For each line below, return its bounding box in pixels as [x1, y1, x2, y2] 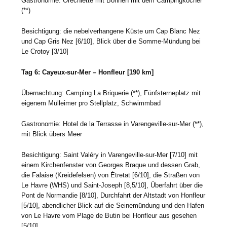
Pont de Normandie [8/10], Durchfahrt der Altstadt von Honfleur [21, 191, 206, 199]
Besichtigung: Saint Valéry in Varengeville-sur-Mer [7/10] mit [21, 150, 198, 159]
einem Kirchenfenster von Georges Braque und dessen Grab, [21, 161, 201, 169]
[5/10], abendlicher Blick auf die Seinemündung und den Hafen [21, 201, 205, 209]
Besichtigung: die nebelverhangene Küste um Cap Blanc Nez [21, 27, 201, 35]
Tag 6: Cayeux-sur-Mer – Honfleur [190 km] [21, 68, 154, 76]
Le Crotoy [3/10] [21, 47, 69, 55]
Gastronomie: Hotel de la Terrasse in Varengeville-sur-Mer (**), [21, 120, 204, 128]
